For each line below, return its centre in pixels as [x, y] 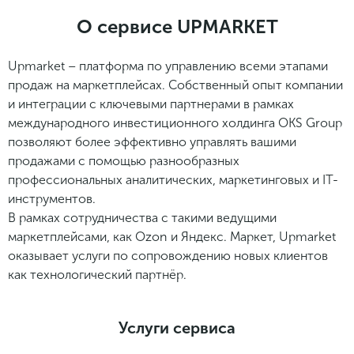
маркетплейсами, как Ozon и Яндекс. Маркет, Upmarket [172, 236]
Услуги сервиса [177, 328]
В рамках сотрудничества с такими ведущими [142, 217]
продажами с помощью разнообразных [124, 160]
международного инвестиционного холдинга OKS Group [175, 122]
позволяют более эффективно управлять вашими [152, 141]
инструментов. [52, 198]
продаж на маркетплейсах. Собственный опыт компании [175, 85]
